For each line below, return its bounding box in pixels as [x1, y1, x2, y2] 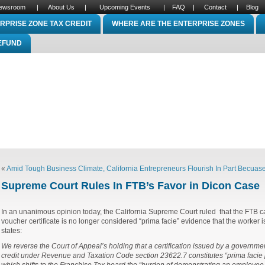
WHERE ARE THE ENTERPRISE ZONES [112, 20, 245, 28]
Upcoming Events [99, 4, 150, 11]
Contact [204, 4, 227, 11]
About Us [48, 4, 75, 11]
